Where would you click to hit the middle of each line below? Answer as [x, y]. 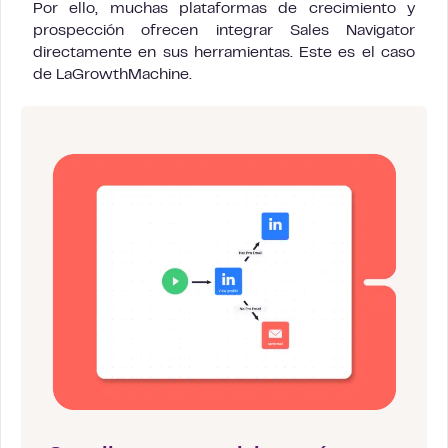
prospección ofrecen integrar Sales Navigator [224, 30]
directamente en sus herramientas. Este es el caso [224, 52]
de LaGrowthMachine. [112, 74]
